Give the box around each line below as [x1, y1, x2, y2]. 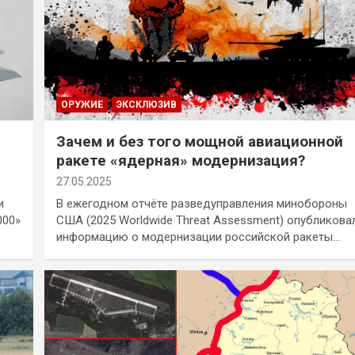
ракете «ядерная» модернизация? [55, 151, 305, 170]
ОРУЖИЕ [60, 98, 103, 110]
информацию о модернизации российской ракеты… [55, 229, 340, 244]
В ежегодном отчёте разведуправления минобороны [55, 196, 347, 211]
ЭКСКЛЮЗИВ [116, 98, 177, 110]
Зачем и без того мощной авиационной [55, 132, 343, 151]
